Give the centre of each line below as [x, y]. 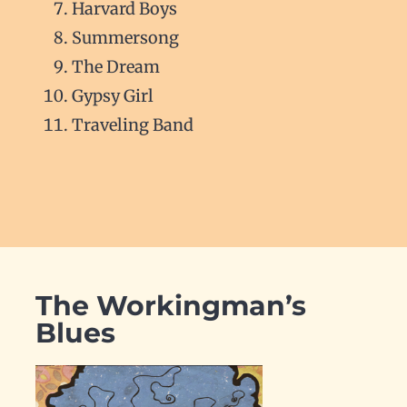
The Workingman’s [170, 306]
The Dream [115, 67]
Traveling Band [132, 125]
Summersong [125, 38]
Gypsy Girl [112, 96]
